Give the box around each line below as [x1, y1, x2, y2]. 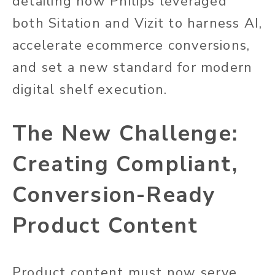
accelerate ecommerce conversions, [12, 36, 250, 55]
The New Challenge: [12, 119, 238, 149]
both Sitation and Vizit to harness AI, [12, 14, 263, 33]
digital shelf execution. [12, 80, 168, 99]
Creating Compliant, [12, 150, 239, 179]
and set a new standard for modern [12, 58, 253, 77]
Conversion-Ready [12, 180, 216, 210]
